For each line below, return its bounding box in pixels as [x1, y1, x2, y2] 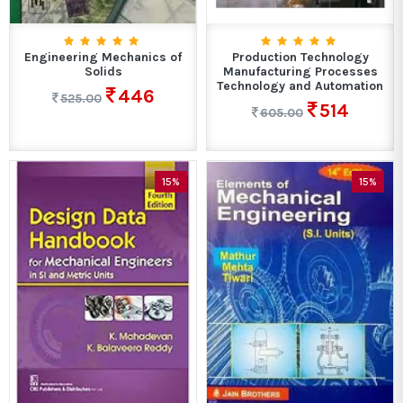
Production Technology [231, 49, 369, 65]
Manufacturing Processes [222, 63, 378, 79]
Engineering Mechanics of [24, 49, 182, 65]
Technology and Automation [217, 77, 383, 94]
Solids [84, 63, 122, 79]
